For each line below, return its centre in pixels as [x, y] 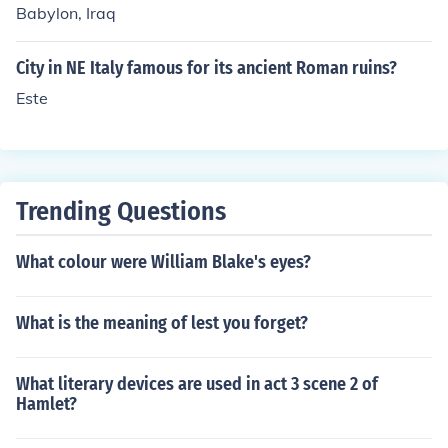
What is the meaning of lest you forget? [162, 323]
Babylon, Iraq [66, 13]
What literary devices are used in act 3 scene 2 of [197, 384]
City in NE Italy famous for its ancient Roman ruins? [206, 68]
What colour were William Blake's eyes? [163, 262]
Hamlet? [46, 404]
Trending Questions [121, 211]
